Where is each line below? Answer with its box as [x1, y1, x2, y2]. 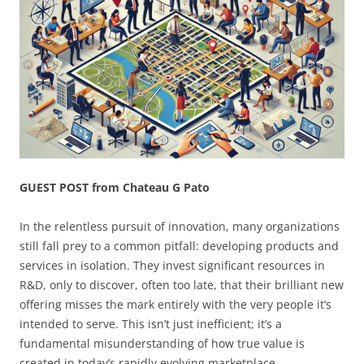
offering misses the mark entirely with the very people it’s [19, 297, 331, 313]
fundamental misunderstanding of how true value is [19, 336, 305, 352]
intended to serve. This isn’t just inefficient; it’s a [19, 316, 282, 332]
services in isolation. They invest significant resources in [19, 258, 325, 274]
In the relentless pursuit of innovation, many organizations [19, 219, 340, 235]
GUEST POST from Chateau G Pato [19, 180, 210, 196]
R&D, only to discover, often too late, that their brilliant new [19, 277, 344, 293]
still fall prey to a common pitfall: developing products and [19, 238, 339, 254]
